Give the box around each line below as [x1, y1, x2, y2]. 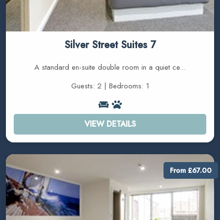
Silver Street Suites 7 [64, 37, 156, 52]
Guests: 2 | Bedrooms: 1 [71, 80, 149, 91]
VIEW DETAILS [84, 118, 136, 130]
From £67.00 [170, 165, 212, 175]
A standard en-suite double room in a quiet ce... [34, 61, 186, 73]
